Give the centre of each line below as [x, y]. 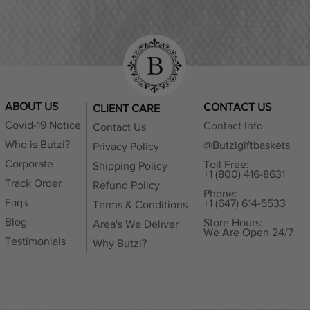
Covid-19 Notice [43, 125]
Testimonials [35, 241]
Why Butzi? [120, 244]
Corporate [29, 164]
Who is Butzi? [37, 145]
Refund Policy [126, 185]
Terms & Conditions [140, 205]
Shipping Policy [130, 166]
